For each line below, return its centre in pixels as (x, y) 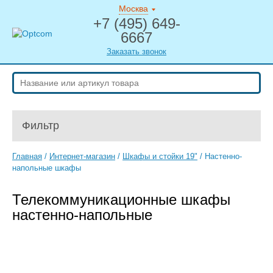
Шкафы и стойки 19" (160, 156)
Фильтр (41, 126)
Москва (133, 9)
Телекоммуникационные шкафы (121, 200)
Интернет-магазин (82, 156)
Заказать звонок (136, 51)
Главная (27, 156)
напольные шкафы (47, 168)
